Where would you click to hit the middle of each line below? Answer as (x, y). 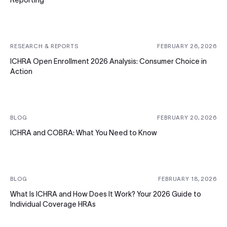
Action (21, 72)
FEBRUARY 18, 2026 (187, 179)
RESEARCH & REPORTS (44, 46)
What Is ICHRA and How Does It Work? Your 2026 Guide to (106, 194)
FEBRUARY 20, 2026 (187, 118)
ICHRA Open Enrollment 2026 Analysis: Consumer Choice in (108, 62)
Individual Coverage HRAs (53, 204)
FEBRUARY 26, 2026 (187, 46)
